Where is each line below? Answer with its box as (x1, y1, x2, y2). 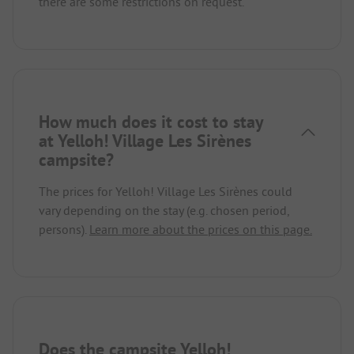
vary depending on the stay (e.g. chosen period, (39, 201, 289, 218)
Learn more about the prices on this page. (89, 220, 312, 237)
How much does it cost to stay (39, 110, 263, 133)
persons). (39, 220, 89, 237)
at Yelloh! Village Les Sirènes (39, 129, 251, 152)
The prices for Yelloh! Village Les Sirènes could (39, 183, 292, 199)
